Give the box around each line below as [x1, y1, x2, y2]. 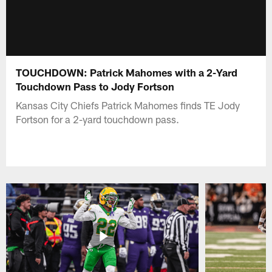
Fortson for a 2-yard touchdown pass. [16, 112, 180, 125]
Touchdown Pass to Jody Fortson [16, 80, 177, 92]
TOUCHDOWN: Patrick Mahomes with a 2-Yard [16, 66, 238, 78]
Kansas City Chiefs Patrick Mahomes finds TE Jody [16, 98, 240, 111]
